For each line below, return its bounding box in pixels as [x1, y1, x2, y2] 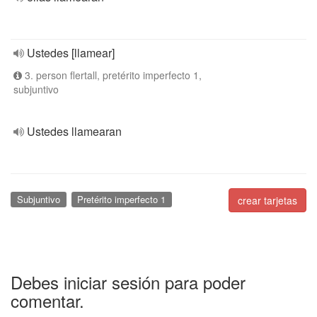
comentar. [11, 287, 84, 313]
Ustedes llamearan [27, 123, 122, 139]
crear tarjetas [238, 193, 297, 207]
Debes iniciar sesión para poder [11, 269, 246, 294]
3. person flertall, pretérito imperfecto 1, [22, 68, 202, 82]
